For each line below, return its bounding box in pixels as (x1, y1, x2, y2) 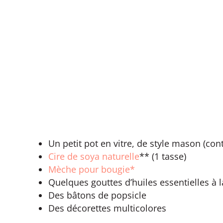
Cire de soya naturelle (48, 150, 139, 162)
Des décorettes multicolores (48, 202, 166, 214)
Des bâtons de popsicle (48, 189, 146, 201)
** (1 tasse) (139, 150, 186, 162)
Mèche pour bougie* (48, 163, 135, 175)
